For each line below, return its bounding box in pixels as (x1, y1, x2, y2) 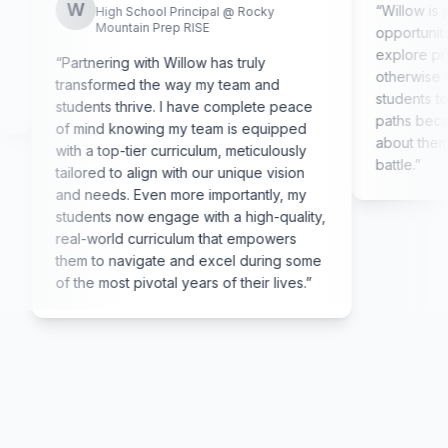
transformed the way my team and (8, 76, 233, 94)
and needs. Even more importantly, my (8, 186, 260, 204)
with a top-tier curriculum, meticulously (8, 142, 260, 160)
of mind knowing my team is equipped (8, 120, 260, 138)
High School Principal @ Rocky (48, 4, 228, 20)
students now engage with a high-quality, (8, 208, 279, 226)
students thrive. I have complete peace (8, 98, 266, 116)
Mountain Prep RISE (48, 20, 163, 36)
